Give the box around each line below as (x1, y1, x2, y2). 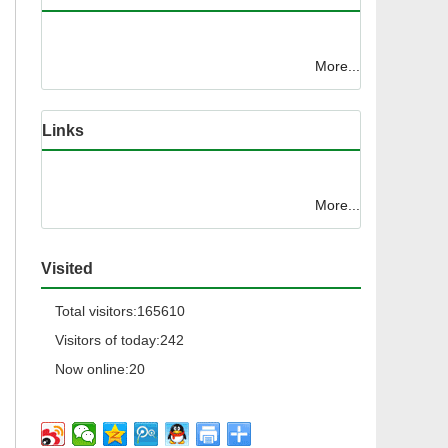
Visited (41, 260, 93, 278)
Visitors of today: (55, 332, 160, 349)
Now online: (55, 361, 129, 378)
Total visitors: (55, 303, 137, 320)
